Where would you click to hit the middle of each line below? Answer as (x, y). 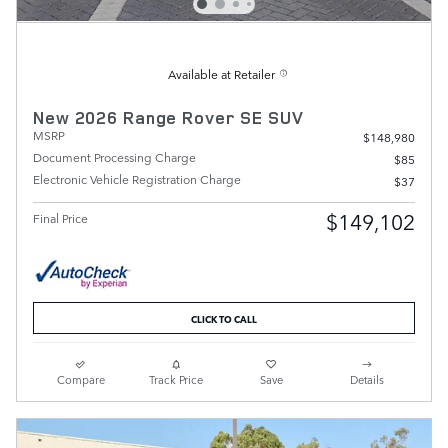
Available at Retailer (221, 74)
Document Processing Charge (114, 157)
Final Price (60, 218)
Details (367, 379)
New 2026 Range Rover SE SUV (168, 118)
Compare (80, 379)
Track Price (176, 379)
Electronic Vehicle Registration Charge (137, 179)
